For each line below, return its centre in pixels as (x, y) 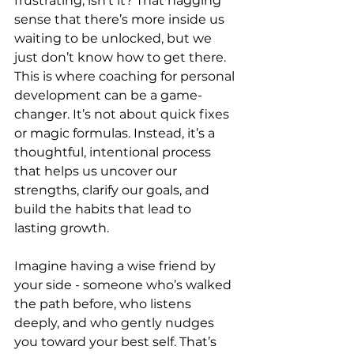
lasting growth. (62, 228)
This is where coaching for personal (126, 76)
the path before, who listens (104, 303)
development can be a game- (108, 95)
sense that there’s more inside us (121, 19)
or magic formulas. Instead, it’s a (116, 133)
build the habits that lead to (104, 209)
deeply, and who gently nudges (116, 322)
